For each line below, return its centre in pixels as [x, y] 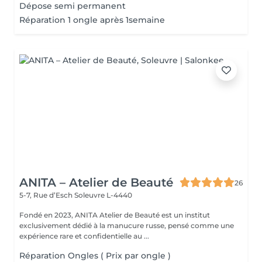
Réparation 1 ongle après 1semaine [92, 20]
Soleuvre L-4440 [103, 195]
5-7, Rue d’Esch [47, 195]
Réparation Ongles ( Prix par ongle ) [95, 256]
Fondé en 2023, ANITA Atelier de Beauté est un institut [59, 215]
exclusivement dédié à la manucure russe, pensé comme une [127, 225]
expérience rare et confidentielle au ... [84, 236]
